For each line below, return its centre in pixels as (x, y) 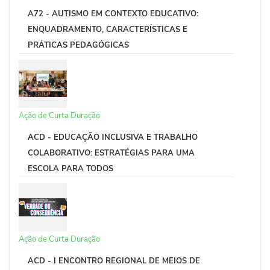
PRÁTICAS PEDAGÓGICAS (78, 45)
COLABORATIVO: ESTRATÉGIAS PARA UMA (111, 153)
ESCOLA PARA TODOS (71, 168)
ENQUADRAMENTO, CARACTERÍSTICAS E (108, 29)
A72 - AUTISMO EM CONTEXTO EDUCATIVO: (113, 14)
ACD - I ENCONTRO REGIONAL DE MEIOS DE (114, 261)
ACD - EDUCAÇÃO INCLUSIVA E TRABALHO (113, 137)
